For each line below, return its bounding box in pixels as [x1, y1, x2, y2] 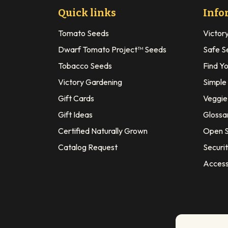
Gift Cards [58, 93, 94, 103]
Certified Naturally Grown [58, 125, 148, 136]
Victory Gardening [58, 76, 122, 87]
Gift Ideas [58, 109, 93, 120]
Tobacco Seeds [58, 60, 112, 71]
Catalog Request [58, 141, 118, 152]
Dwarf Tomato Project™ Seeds [58, 44, 166, 54]
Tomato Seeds [58, 27, 109, 38]
